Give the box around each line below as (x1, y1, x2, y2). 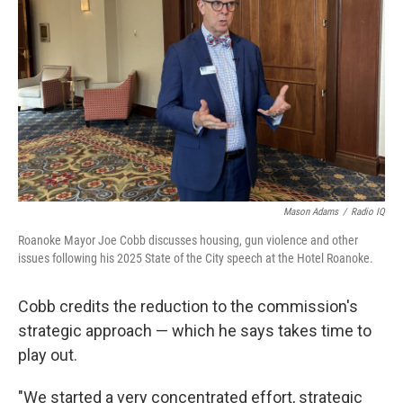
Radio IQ (351, 206, 385, 218)
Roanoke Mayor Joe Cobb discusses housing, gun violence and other (18, 233, 358, 247)
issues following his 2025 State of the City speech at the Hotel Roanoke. (18, 251, 373, 265)
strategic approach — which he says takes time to (18, 321, 372, 340)
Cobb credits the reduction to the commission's (18, 297, 358, 316)
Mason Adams (283, 206, 338, 218)
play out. (18, 345, 77, 364)
